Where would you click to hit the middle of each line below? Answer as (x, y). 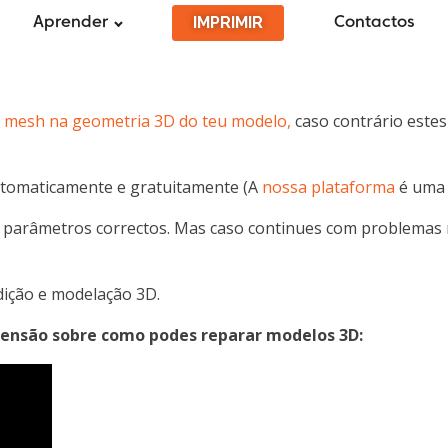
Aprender (71, 22)
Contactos (374, 22)
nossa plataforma (328, 187)
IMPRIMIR (227, 22)
